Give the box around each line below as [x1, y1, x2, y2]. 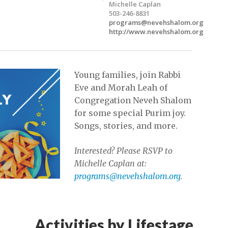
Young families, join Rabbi [74, 70, 181, 80]
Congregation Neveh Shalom [74, 95, 191, 105]
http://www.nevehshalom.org [109, 27, 204, 36]
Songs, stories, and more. [74, 121, 180, 131]
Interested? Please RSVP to [74, 146, 173, 156]
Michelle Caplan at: [74, 158, 147, 168]
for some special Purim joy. [74, 108, 186, 118]
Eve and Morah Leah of [74, 82, 167, 93]
